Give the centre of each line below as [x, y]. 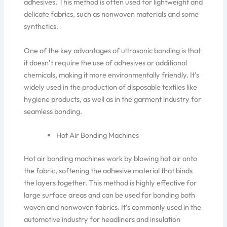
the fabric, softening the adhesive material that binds [108, 171]
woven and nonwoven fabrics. [73, 207]
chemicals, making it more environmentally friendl [104, 74]
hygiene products [52, 99]
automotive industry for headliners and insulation [102, 219]
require [67, 62]
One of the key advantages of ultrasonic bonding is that [112, 50]
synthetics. [41, 26]
